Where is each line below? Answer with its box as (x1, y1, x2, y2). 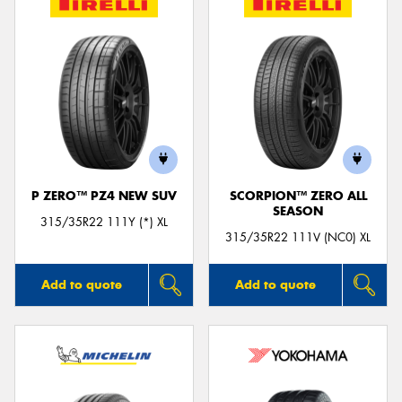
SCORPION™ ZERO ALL (229, 188, 367, 204)
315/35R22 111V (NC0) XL (225, 229, 371, 245)
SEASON (273, 203, 323, 219)
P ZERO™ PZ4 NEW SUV (31, 188, 177, 204)
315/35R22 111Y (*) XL (40, 214, 168, 230)
